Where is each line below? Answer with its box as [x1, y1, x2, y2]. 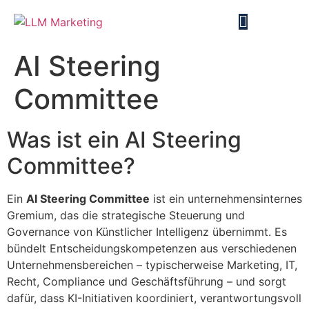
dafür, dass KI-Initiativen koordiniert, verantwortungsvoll [7, 291, 301, 305]
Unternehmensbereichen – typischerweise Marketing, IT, [7, 258, 297, 272]
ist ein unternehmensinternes [150, 192, 302, 206]
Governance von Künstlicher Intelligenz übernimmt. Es [7, 225, 287, 239]
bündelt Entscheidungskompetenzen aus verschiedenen [7, 241, 297, 255]
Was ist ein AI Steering [7, 126, 241, 153]
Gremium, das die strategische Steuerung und [7, 208, 245, 222]
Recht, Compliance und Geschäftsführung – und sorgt [7, 275, 286, 288]
